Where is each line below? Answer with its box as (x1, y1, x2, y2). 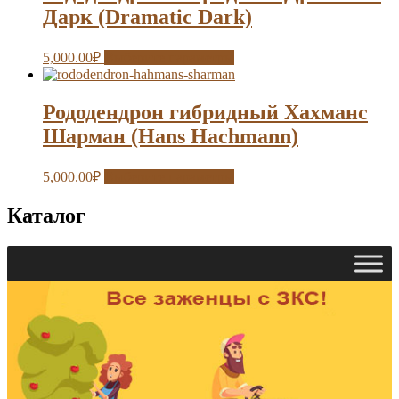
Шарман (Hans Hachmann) (43, 124, 298, 148)
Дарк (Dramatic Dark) (43, 5, 252, 29)
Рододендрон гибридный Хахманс (43, 100, 368, 124)
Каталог (7, 203, 85, 227)
